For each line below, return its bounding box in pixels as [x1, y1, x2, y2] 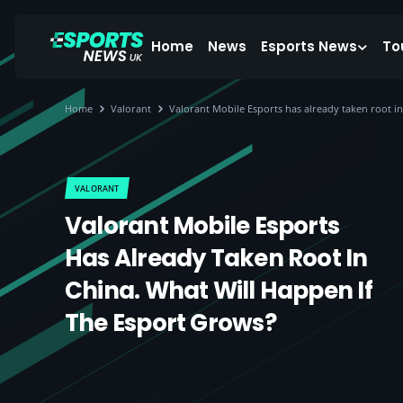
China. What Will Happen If [65, 274, 372, 307]
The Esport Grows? [65, 307, 276, 339]
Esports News [261, 37, 357, 56]
